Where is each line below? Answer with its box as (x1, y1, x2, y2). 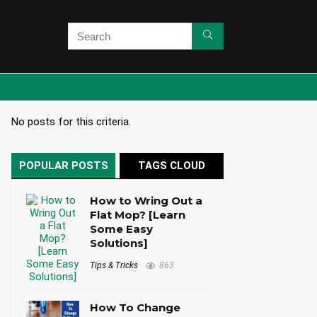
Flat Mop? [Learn (90, 207, 186, 221)
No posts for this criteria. (11, 115, 131, 128)
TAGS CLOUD (138, 158, 205, 172)
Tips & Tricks (90, 260, 139, 270)
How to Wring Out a (90, 193, 203, 207)
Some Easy (90, 221, 154, 236)
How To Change (90, 300, 181, 314)
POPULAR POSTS (18, 158, 108, 172)
